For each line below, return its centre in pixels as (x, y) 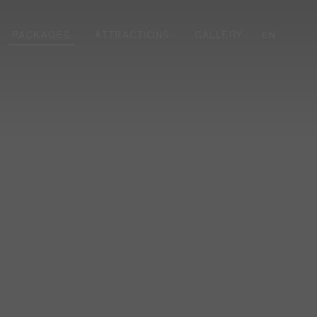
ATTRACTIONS (133, 35)
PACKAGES (41, 35)
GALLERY (219, 35)
